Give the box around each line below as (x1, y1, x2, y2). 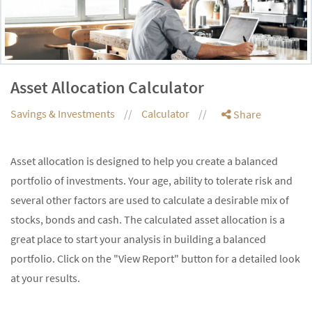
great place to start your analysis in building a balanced (10, 231, 266, 246)
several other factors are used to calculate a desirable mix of (10, 192, 289, 207)
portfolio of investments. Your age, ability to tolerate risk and (10, 173, 292, 187)
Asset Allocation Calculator (10, 76, 204, 98)
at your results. (10, 270, 80, 285)
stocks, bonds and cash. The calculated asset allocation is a (10, 212, 285, 226)
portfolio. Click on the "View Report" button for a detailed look (10, 251, 300, 265)
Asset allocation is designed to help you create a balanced (10, 153, 278, 168)
